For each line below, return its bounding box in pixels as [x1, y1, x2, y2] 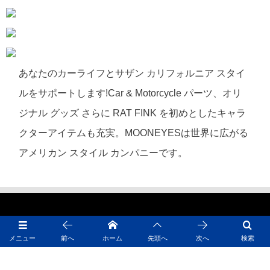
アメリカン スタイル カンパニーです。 [19, 148, 188, 159]
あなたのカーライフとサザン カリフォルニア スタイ [19, 68, 246, 79]
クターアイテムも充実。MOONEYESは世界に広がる [19, 128, 249, 139]
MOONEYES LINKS [17, 247, 105, 258]
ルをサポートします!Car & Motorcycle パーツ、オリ [19, 88, 242, 99]
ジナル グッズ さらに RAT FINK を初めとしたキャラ [19, 108, 246, 119]
